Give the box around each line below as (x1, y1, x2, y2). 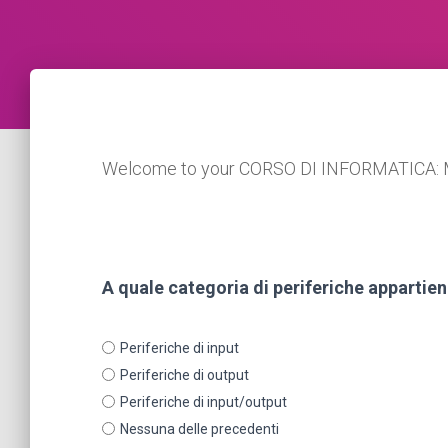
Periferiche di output (120, 366, 249, 383)
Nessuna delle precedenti (120, 420, 279, 437)
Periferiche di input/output (120, 393, 287, 410)
